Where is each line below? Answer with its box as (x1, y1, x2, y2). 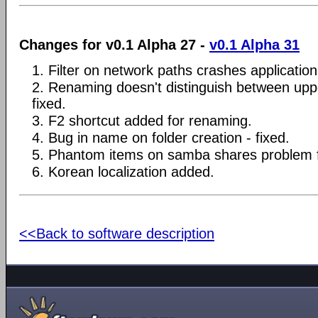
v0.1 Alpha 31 (209, 36, 300, 53)
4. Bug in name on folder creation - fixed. (32, 129, 290, 146)
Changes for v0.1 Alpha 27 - (19, 36, 209, 53)
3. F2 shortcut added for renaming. (32, 112, 252, 128)
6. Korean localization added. (32, 163, 214, 180)
